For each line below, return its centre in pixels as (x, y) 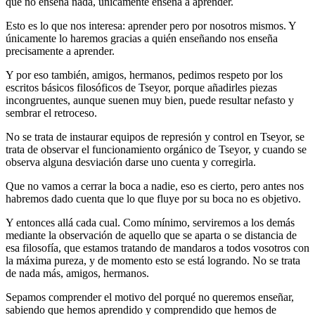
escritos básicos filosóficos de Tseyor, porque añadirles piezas (141, 87)
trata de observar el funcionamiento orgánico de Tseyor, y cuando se (156, 149)
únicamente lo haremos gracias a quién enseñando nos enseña (142, 38)
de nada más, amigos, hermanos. (77, 273)
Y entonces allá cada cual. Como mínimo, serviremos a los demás (150, 222)
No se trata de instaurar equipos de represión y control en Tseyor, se (155, 136)
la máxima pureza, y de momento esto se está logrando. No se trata (153, 260)
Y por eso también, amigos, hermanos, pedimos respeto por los (144, 75)
